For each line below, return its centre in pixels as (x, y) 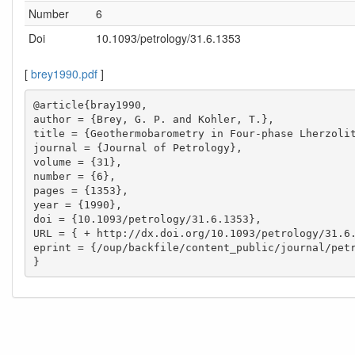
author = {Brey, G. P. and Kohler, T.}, (153, 119)
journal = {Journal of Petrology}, (137, 147)
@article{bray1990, (90, 105)
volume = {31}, (77, 162)
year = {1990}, (77, 204)
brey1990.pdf (64, 74)
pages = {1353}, (80, 190)
